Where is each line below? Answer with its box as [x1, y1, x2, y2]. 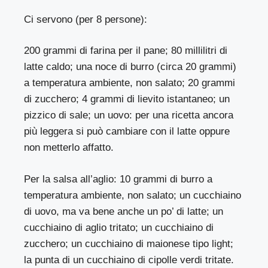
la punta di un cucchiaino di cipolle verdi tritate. [24, 254, 234, 266]
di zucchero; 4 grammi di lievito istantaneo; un [24, 93, 230, 105]
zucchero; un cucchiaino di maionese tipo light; [24, 237, 234, 249]
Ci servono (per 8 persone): [24, 13, 148, 25]
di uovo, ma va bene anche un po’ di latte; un [24, 205, 224, 217]
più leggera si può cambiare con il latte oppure [24, 126, 230, 138]
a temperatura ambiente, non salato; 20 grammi [24, 77, 236, 89]
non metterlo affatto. [24, 142, 114, 154]
